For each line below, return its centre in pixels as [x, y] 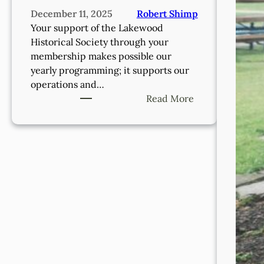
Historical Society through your [100, 42]
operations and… [67, 84]
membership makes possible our [101, 56]
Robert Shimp [167, 13]
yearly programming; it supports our [110, 70]
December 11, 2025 [72, 13]
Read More [170, 98]
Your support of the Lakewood [97, 27]
